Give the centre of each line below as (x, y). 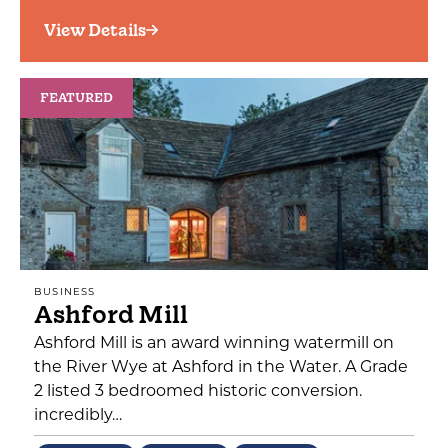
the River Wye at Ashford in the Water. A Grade (221, 366)
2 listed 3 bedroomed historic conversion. (198, 390)
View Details (95, 30)
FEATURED (76, 98)
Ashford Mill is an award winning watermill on (214, 342)
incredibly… (78, 414)
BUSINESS (65, 291)
